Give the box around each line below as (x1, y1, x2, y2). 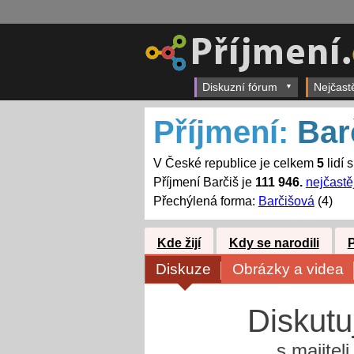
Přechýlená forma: (153, 194, 258, 209)
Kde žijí (156, 236, 201, 250)
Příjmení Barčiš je (153, 175, 255, 190)
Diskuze (156, 260, 212, 277)
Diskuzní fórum (202, 81, 277, 93)
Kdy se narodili (228, 236, 319, 250)
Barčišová (258, 194, 314, 209)
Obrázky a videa (232, 260, 344, 277)
